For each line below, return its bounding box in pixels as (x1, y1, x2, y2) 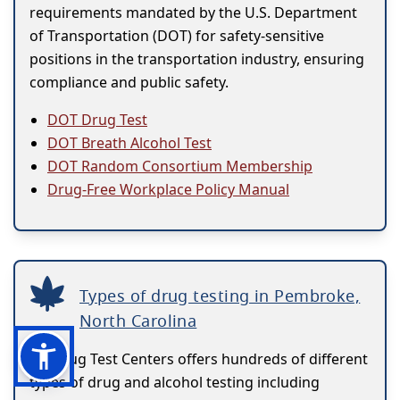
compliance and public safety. (29, 72, 229, 93)
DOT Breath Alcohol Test (47, 133, 212, 154)
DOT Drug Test (47, 110, 147, 130)
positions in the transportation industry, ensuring (29, 49, 364, 70)
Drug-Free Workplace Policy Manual (47, 179, 289, 200)
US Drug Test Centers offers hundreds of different (29, 349, 368, 370)
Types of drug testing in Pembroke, (79, 285, 361, 307)
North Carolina (79, 310, 197, 332)
